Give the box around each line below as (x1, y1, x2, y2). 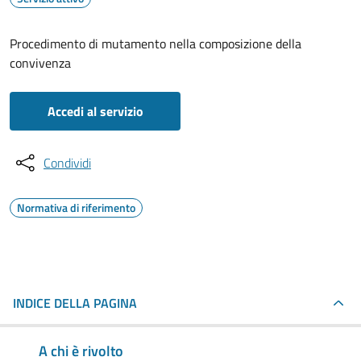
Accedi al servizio (47, 102, 143, 121)
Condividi (44, 153, 91, 172)
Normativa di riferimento (17, 199, 135, 216)
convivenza (10, 53, 71, 73)
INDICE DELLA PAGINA (13, 293, 137, 313)
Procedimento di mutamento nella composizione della (10, 34, 301, 53)
